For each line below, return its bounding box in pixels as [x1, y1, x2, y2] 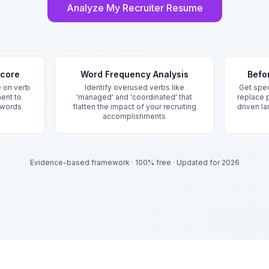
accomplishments [103, 112, 166, 121]
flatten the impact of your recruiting [72, 102, 196, 111]
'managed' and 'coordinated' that [76, 92, 193, 101]
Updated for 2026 [176, 158, 240, 167]
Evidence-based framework [29, 158, 130, 167]
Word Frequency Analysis [80, 69, 189, 79]
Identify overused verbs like [84, 83, 184, 92]
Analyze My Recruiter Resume [66, 2, 203, 14]
